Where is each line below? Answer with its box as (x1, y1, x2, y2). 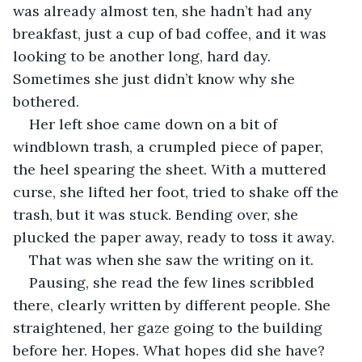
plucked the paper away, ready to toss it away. (13, 227, 339, 246)
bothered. (13, 91, 83, 111)
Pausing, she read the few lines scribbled (29, 272, 318, 292)
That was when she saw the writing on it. (29, 250, 314, 269)
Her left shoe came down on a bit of (29, 114, 281, 133)
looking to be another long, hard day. (13, 46, 275, 65)
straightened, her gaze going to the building (13, 318, 326, 337)
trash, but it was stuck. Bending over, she (13, 204, 302, 224)
